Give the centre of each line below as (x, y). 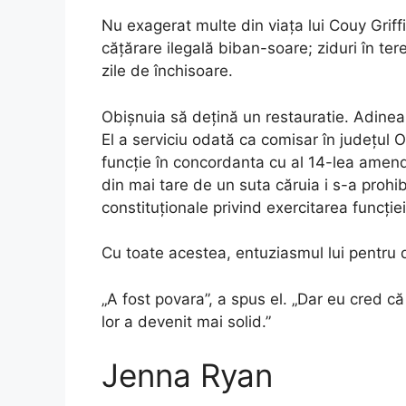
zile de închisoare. (167, 71)
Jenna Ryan (187, 376)
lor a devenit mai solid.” (186, 321)
